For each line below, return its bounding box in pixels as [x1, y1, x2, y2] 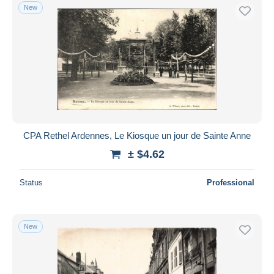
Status [20, 177, 43, 187]
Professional [207, 177, 254, 187]
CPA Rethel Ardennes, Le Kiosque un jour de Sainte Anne [23, 130, 251, 141]
